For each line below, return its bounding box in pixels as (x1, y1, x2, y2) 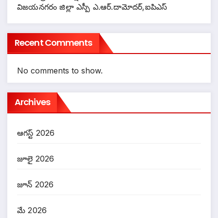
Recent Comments (15, 36, 92, 49)
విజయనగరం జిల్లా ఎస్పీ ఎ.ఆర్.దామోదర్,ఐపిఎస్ (17, 1, 167, 12)
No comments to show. (17, 65, 103, 75)
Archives (15, 95, 50, 108)
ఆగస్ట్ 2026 (17, 127, 55, 138)
